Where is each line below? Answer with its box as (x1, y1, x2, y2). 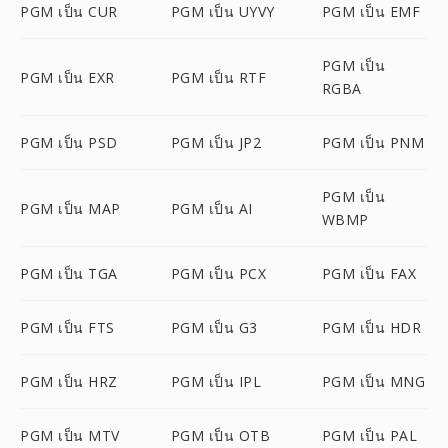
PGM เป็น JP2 (170, 133, 262, 152)
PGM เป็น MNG (321, 372, 426, 391)
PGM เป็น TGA (20, 264, 118, 283)
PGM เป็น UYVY (170, 2, 275, 21)
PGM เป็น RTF (170, 67, 267, 87)
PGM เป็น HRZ (20, 372, 118, 391)
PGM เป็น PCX (170, 264, 267, 283)
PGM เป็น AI (170, 198, 253, 218)
